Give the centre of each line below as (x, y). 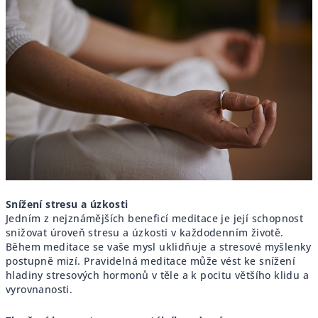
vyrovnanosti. (39, 290)
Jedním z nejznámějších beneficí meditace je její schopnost (155, 219)
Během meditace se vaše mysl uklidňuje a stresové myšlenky (159, 247)
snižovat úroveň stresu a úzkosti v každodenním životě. (145, 233)
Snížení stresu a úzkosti (67, 204)
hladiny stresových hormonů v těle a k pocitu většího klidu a (157, 275)
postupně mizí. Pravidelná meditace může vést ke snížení (150, 261)
